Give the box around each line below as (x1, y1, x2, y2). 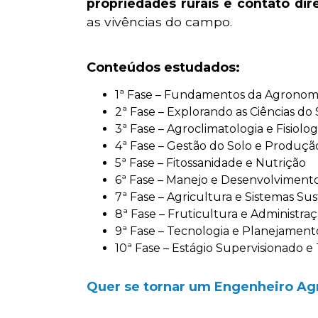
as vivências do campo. (87, 14, 232, 30)
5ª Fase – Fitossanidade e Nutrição (115, 155, 306, 170)
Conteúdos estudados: (87, 59, 240, 75)
